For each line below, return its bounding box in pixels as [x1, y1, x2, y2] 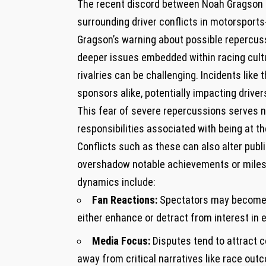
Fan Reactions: [92, 194, 157, 207]
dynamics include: [77, 176, 156, 189]
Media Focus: [92, 235, 150, 248]
